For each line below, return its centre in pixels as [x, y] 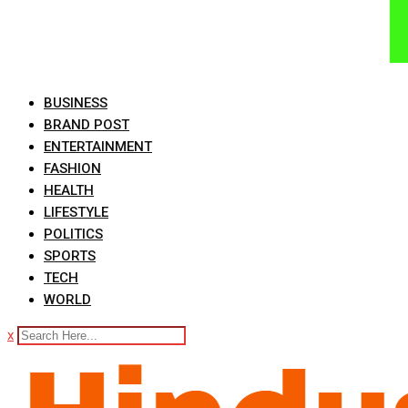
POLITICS [73, 234]
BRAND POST [87, 125]
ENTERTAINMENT [98, 147]
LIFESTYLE [76, 212]
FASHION [72, 168]
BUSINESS [76, 103]
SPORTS [70, 256]
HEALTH [69, 190]
